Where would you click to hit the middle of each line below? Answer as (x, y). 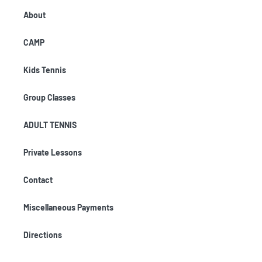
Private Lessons (53, 152)
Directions (43, 235)
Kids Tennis (45, 70)
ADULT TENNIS (50, 125)
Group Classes (49, 97)
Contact (38, 180)
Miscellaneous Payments (68, 207)
